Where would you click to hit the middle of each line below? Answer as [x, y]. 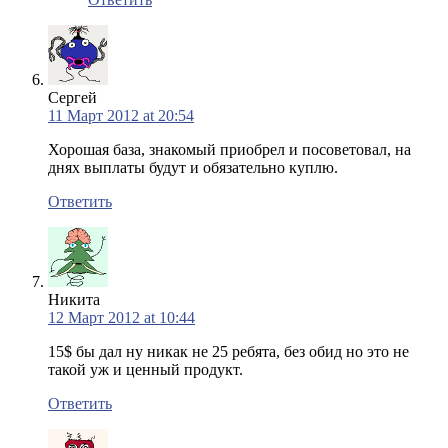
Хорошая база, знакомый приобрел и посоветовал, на [229, 149]
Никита [74, 299]
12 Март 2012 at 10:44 [121, 317]
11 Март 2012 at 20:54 [121, 115]
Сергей [72, 97]
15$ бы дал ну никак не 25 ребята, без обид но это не [228, 351]
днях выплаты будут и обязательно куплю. [193, 167]
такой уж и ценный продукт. [145, 369]
